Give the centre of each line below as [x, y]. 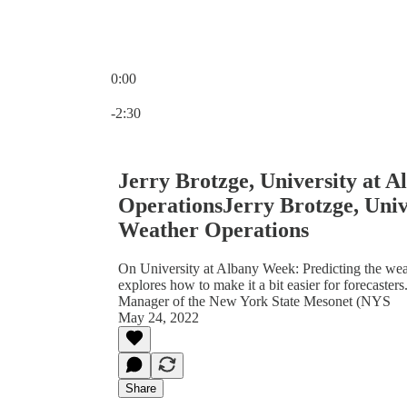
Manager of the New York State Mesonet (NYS [254, 301]
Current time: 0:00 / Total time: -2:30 [215, 94]
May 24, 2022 [159, 317]
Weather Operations [213, 229]
